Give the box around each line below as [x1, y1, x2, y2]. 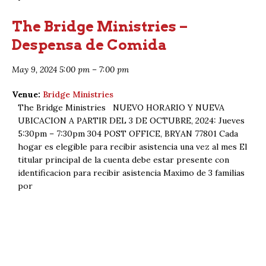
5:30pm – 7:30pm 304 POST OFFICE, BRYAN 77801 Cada [18, 128, 238, 139]
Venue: [12, 88, 40, 100]
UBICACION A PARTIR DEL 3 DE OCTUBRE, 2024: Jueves [18, 115, 245, 126]
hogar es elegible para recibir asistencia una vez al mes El [18, 141, 247, 152]
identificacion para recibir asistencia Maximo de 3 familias [18, 167, 245, 178]
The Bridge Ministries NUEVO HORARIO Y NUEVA [18, 102, 224, 113]
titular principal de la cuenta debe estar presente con [18, 154, 229, 165]
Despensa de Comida [12, 36, 167, 53]
